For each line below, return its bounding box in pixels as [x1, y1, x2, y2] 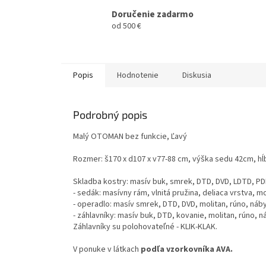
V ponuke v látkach [73, 243, 141, 256]
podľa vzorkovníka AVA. [141, 243, 233, 256]
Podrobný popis [73, 108, 147, 122]
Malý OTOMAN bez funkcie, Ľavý [73, 131, 187, 143]
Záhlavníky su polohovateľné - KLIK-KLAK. [73, 221, 217, 233]
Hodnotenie [117, 69, 159, 82]
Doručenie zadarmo [112, 7, 194, 21]
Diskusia [182, 69, 211, 82]
